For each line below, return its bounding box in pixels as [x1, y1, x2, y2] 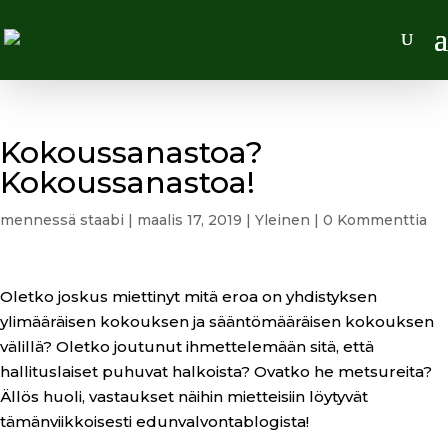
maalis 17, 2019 [137, 211, 242, 229]
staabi [80, 211, 124, 229]
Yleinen [255, 211, 310, 229]
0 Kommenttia [323, 211, 427, 229]
